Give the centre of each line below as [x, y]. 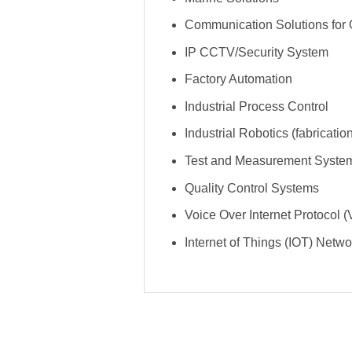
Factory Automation [238, 79]
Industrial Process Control [256, 106]
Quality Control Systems [251, 188]
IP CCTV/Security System [256, 52]
